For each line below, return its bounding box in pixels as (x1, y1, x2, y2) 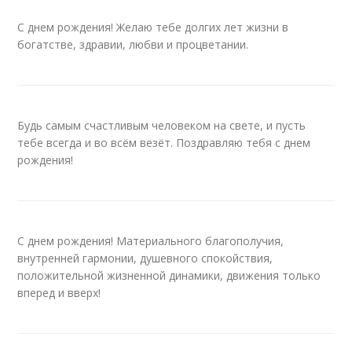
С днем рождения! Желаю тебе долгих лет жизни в (17, 20, 289, 35)
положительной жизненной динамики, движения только (17, 268, 321, 283)
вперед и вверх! (17, 285, 101, 300)
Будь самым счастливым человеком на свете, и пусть (17, 118, 306, 133)
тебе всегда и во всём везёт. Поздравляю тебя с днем (17, 135, 311, 150)
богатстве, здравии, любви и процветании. (17, 37, 249, 52)
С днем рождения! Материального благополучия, (17, 233, 284, 248)
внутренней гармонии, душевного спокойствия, (17, 251, 273, 266)
